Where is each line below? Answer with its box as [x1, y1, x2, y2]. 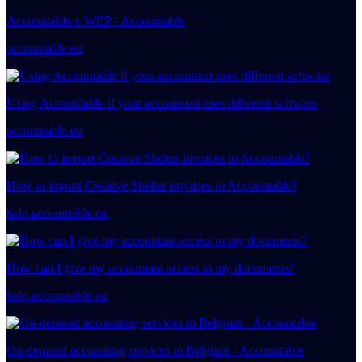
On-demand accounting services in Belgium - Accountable [6, 343, 304, 357]
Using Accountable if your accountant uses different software [6, 95, 318, 110]
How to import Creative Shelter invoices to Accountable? [6, 178, 297, 192]
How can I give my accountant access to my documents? [6, 260, 295, 275]
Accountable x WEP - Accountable [6, 13, 185, 27]
